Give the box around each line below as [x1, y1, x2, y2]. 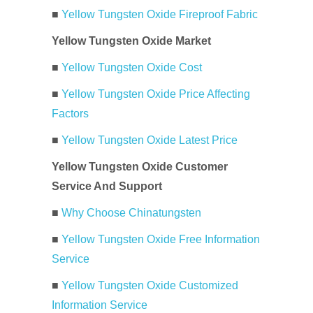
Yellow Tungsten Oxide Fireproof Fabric [61, 8, 258, 20]
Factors [52, 108, 89, 119]
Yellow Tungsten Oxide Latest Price [61, 134, 238, 146]
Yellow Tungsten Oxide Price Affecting [61, 88, 250, 100]
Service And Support [52, 180, 162, 192]
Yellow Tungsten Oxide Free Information [61, 233, 260, 245]
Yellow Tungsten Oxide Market [52, 35, 211, 47]
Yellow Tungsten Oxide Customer [52, 161, 228, 173]
